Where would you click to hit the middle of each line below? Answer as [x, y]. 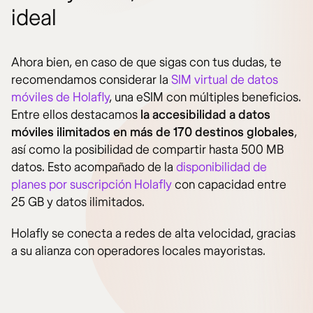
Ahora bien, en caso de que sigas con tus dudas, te [146, 62]
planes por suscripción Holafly [92, 184]
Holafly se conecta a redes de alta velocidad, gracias [153, 233]
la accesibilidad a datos [205, 115]
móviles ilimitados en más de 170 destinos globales [153, 132]
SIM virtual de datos [225, 80]
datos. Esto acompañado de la [94, 167]
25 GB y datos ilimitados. [78, 202]
